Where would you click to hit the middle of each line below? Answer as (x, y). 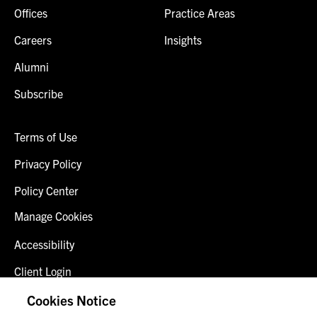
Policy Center (46, 190)
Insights (183, 39)
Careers (33, 39)
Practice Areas (199, 12)
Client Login (43, 271)
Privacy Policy (48, 163)
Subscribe (39, 93)
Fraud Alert (42, 298)
